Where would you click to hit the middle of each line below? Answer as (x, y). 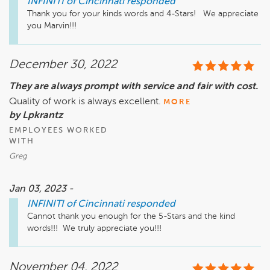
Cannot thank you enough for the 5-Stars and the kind (131, 217)
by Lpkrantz (36, 116)
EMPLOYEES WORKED (58, 131)
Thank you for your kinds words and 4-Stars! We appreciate (143, 14)
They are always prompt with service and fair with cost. (133, 87)
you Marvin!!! (52, 26)
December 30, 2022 (63, 65)
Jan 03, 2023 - (41, 190)
